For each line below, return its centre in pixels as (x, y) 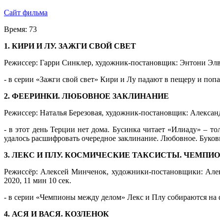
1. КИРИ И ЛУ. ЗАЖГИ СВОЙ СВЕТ (70, 46)
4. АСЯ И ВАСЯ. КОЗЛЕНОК (56, 214)
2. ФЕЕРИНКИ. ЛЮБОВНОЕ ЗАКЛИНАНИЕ (86, 96)
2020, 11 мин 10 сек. (38, 180)
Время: (15, 29)
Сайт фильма (26, 12)
